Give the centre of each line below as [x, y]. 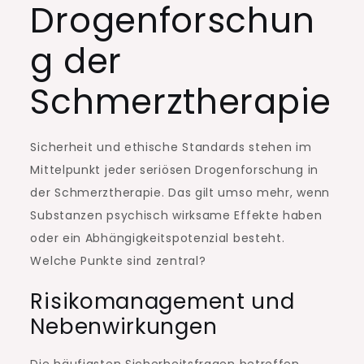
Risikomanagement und [162, 302]
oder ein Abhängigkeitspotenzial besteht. [158, 238]
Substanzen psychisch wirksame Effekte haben [176, 216]
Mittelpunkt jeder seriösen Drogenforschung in [174, 170]
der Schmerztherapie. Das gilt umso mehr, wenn [180, 193]
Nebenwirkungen [124, 327]
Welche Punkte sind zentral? [118, 261]
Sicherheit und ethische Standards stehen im [171, 147]
